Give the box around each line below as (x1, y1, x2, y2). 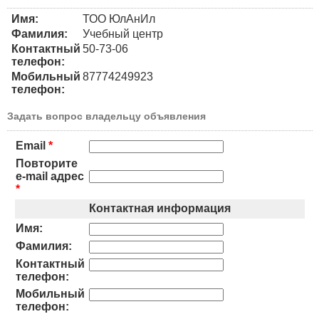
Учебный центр (83, 27, 163, 40)
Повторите (16, 157, 78, 169)
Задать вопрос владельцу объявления (7, 110, 206, 122)
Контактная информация (89, 202, 231, 214)
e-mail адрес (16, 169, 84, 182)
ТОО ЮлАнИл (83, 12, 155, 25)
